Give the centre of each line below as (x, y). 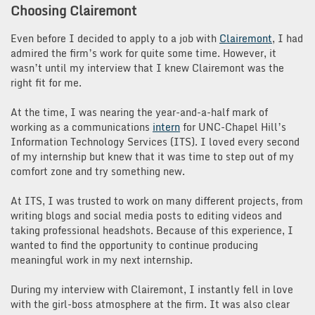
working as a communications (82, 127)
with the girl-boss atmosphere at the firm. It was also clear (150, 304)
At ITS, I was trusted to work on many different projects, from (157, 200)
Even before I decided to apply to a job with (115, 38)
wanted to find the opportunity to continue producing (134, 245)
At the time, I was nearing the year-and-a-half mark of (139, 112)
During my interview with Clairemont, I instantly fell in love (152, 289)
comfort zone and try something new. (99, 171)
